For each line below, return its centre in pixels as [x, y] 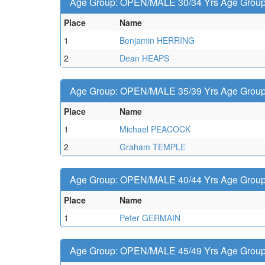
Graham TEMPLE [153, 147]
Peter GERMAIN [150, 218]
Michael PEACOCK [155, 129]
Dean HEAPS [144, 58]
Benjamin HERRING [157, 40]
